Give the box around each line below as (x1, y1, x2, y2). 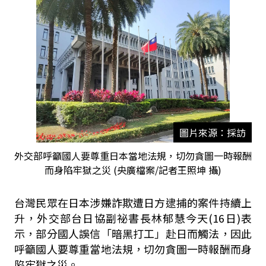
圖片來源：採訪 (179, 125, 246, 140)
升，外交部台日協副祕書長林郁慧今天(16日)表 (14, 210, 252, 226)
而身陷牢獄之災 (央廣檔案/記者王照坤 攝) (44, 163, 221, 177)
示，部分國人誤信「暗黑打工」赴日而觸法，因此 (14, 226, 252, 241)
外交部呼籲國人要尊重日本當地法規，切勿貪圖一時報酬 (14, 148, 252, 163)
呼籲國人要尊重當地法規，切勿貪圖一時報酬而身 (14, 241, 252, 256)
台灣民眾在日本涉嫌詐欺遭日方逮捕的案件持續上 (14, 195, 252, 210)
